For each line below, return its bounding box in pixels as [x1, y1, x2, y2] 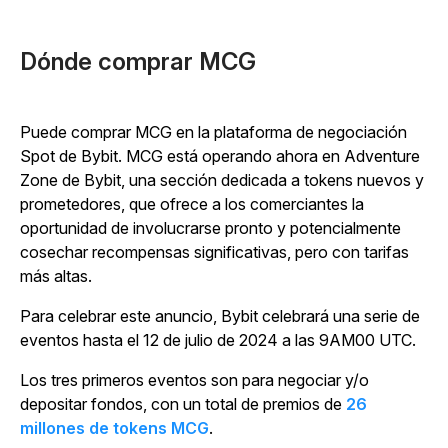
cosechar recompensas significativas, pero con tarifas [20, 242, 409, 263]
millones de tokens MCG [20, 418, 209, 439]
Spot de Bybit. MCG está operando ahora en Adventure [20, 146, 420, 167]
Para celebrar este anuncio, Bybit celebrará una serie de [20, 306, 420, 327]
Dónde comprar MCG [20, 47, 256, 77]
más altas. [20, 266, 92, 287]
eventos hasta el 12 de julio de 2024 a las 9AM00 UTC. [20, 330, 416, 351]
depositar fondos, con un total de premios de [20, 394, 346, 415]
